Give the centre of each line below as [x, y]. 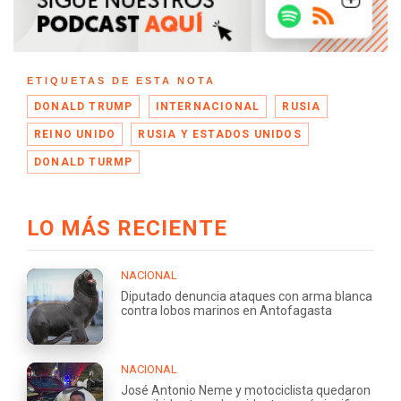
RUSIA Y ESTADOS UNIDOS [220, 134]
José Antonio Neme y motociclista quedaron [246, 390]
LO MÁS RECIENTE [127, 228]
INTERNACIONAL [208, 106]
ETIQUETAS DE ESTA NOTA [121, 80]
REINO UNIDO [75, 134]
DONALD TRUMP [84, 106]
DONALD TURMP [84, 162]
